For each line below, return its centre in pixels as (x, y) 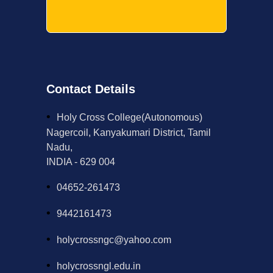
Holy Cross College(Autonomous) (129, 117)
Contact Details (91, 89)
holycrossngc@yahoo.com (114, 239)
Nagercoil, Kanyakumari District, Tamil (129, 132)
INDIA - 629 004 (81, 161)
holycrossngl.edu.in (99, 266)
